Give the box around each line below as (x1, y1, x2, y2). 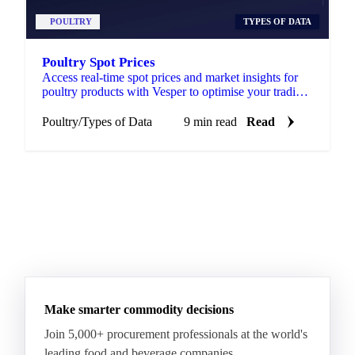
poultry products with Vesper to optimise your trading (42, 84, 308, 98)
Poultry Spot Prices (42, 54, 155, 70)
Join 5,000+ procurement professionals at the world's (44, 326, 307, 341)
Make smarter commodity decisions (44, 302, 234, 316)
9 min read (184, 114, 237, 128)
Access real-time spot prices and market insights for (42, 70, 298, 84)
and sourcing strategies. (42, 98, 158, 113)
